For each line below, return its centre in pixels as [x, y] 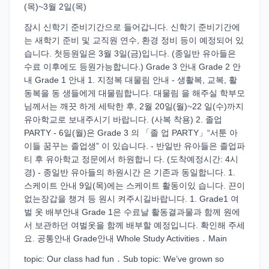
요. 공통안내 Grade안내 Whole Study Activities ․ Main [125, 238]
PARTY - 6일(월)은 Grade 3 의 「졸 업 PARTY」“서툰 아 [131, 133]
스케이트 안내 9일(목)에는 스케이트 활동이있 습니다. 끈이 [134, 186]
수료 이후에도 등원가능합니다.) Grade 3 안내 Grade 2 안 [132, 67]
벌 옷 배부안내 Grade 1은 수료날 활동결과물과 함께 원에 [132, 212]
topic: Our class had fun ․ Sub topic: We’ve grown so [124, 259]
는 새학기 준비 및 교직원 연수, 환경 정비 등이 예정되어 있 [134, 40]
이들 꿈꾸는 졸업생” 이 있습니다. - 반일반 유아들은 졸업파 [134, 146]
